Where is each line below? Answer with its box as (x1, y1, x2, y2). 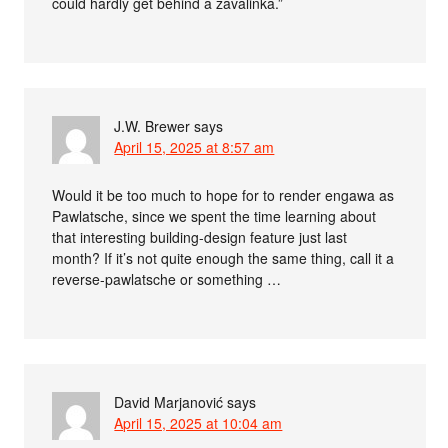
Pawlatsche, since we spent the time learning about (52, 205, 377, 226)
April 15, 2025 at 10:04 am (114, 412, 283, 433)
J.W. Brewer (114, 115, 191, 136)
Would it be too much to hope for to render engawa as (52, 184, 395, 205)
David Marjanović (114, 391, 224, 412)
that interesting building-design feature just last (52, 226, 348, 247)
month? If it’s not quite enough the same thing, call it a (52, 247, 395, 268)
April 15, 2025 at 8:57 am (114, 136, 275, 157)
